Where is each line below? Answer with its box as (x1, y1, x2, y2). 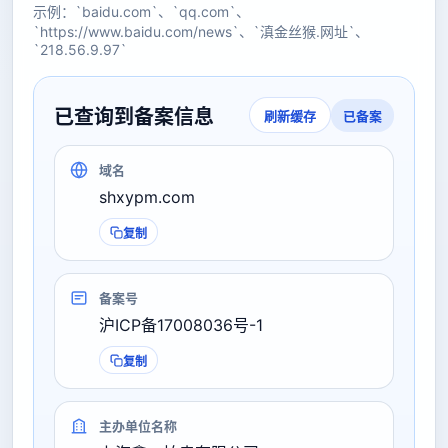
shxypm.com (99, 187, 195, 207)
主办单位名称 (99, 418, 177, 434)
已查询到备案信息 (54, 104, 214, 129)
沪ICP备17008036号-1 (99, 315, 263, 335)
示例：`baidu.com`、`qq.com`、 (33, 3, 250, 20)
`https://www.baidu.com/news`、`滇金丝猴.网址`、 (33, 23, 369, 40)
